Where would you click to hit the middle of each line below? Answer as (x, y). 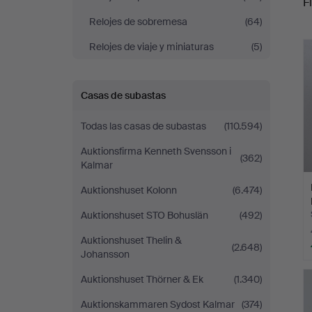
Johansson (105, 254)
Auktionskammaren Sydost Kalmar (158, 304)
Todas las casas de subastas (143, 126)
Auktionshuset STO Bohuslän (145, 215)
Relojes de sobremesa (138, 22)
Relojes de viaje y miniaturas (151, 47)
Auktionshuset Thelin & (131, 240)
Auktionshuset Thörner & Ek (142, 279)
